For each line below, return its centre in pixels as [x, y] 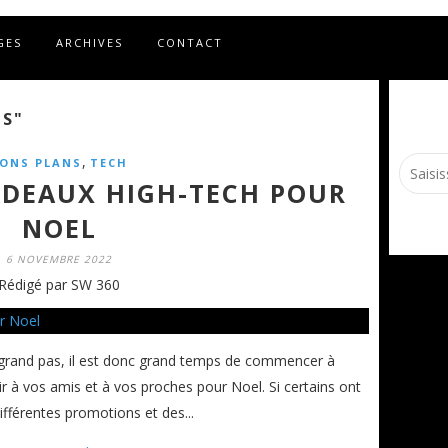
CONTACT [190, 42]
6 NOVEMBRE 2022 [59, 258]
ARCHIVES [89, 42]
